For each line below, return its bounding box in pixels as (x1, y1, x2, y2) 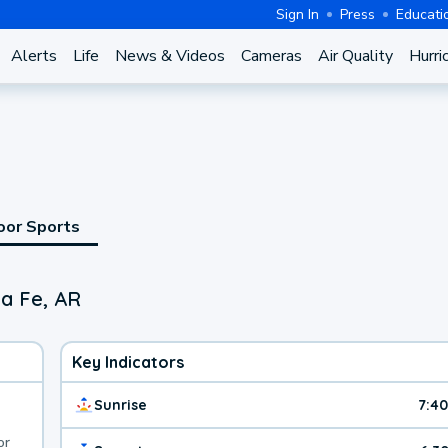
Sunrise (94, 395, 147, 414)
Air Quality (317, 45, 393, 67)
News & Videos (114, 45, 225, 67)
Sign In (276, 4, 319, 24)
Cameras (240, 45, 302, 67)
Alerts (10, 45, 57, 67)
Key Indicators (72, 351, 184, 372)
